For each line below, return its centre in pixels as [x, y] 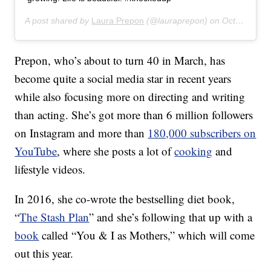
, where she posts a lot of [116, 151]
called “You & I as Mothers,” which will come [147, 235]
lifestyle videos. [50, 169]
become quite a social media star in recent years [123, 79]
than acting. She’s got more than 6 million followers [134, 115]
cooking [194, 151]
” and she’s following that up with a [171, 217]
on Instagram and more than [81, 133]
